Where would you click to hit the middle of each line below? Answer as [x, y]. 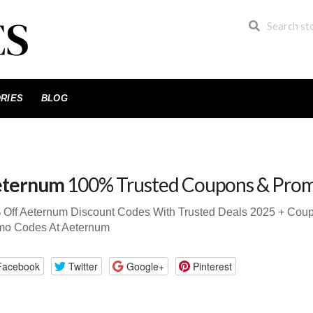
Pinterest [212, 266]
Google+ [145, 266]
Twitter [83, 266]
